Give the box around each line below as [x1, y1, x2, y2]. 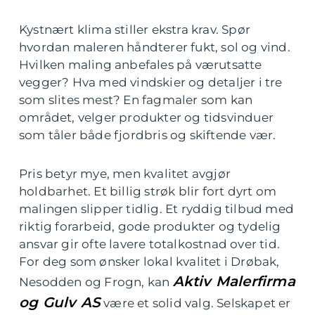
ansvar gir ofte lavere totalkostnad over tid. [19, 236, 281, 251]
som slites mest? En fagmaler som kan [19, 92, 253, 107]
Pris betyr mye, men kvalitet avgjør [19, 166, 231, 181]
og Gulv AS [19, 293, 101, 311]
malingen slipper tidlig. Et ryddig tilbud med [19, 201, 295, 216]
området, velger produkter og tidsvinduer [19, 110, 274, 124]
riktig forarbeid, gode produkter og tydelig [19, 219, 281, 233]
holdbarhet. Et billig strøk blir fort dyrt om [19, 184, 277, 198]
